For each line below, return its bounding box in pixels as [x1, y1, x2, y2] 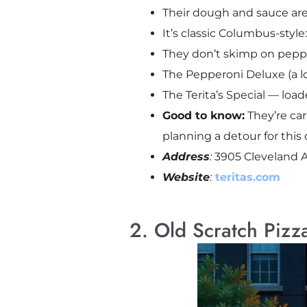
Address [162, 150, 210, 164]
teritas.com [211, 171, 280, 184]
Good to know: [162, 109, 245, 123]
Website [162, 171, 210, 184]
